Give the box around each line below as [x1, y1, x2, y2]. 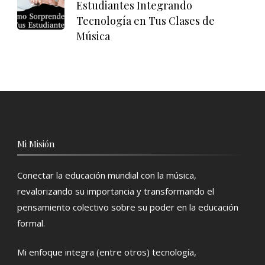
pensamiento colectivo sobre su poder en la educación [17, 201, 238, 213]
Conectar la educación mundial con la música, [17, 169, 196, 181]
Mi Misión [17, 137, 54, 150]
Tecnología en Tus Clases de [76, 13, 215, 28]
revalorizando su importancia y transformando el [17, 185, 214, 197]
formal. [17, 216, 45, 229]
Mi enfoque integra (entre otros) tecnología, [17, 246, 196, 258]
